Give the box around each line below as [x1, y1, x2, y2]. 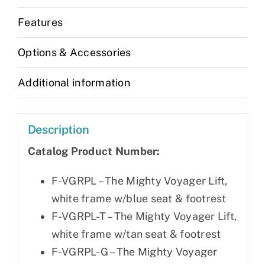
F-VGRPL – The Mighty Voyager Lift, [51, 174, 228, 188]
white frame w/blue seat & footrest [51, 192, 227, 205]
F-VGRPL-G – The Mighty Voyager [51, 245, 218, 258]
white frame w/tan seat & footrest [51, 228, 221, 241]
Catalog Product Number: [27, 145, 160, 158]
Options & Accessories [18, 46, 131, 59]
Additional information [18, 76, 130, 89]
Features [18, 15, 63, 28]
